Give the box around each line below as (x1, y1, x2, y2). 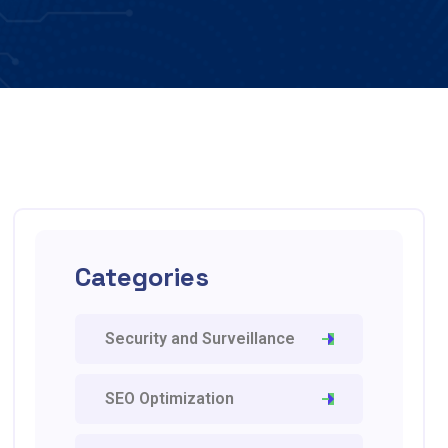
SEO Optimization (105, 389, 235, 408)
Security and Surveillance (105, 329, 296, 348)
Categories (75, 260, 210, 294)
